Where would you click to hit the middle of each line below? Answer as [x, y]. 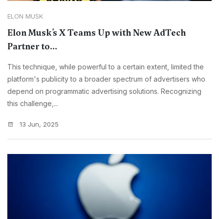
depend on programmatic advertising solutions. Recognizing [104, 91]
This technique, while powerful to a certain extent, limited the [106, 67]
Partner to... [32, 47]
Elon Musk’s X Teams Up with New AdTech [97, 33]
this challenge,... [33, 104]
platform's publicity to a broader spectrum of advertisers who [106, 79]
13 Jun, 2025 [38, 124]
